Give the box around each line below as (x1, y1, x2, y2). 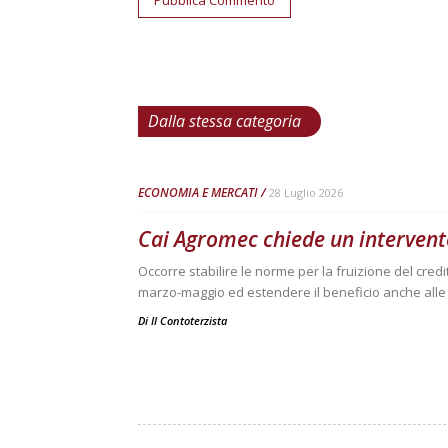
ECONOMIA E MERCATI (138, 184, 258, 201)
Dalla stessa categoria (148, 110, 301, 132)
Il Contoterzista (151, 313, 227, 328)
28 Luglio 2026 (269, 185, 343, 200)
